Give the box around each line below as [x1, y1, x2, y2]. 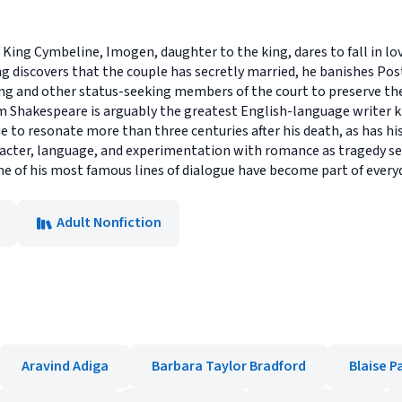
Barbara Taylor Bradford [152, 356, 306, 376]
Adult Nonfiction [57, 213, 162, 232]
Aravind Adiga [22, 356, 109, 376]
